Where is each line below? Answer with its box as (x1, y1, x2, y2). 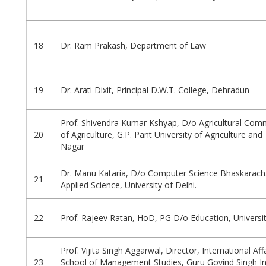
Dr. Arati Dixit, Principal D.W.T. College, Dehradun (61, 84, 249, 96)
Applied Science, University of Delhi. (61, 179, 197, 191)
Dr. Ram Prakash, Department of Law (61, 40, 206, 52)
